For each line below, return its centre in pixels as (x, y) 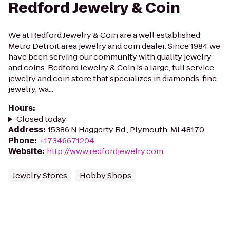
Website (25, 151)
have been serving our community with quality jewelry (110, 57)
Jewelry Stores (40, 175)
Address (26, 130)
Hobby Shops (106, 175)
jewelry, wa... (31, 89)
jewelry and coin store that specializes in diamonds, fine (112, 78)
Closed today (41, 119)
